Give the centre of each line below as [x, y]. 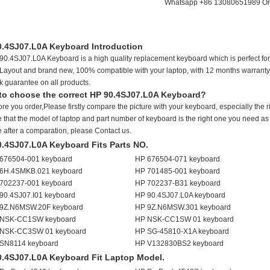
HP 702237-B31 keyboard [178, 183]
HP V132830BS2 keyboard [179, 243]
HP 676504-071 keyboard [177, 159]
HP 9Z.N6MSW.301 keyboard [183, 207]
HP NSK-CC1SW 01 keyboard [184, 219]
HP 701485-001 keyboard [177, 171]
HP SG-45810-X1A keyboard [182, 231]
